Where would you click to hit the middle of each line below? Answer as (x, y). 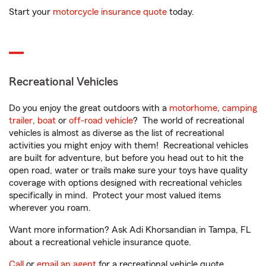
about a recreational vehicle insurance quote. (100, 242)
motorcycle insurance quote (110, 12)
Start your (31, 12)
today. (180, 12)
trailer (21, 121)
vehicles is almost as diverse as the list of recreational (116, 133)
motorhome (193, 108)
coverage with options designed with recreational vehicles (125, 183)
